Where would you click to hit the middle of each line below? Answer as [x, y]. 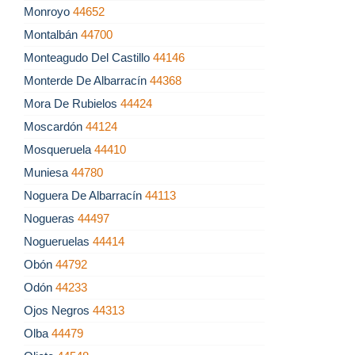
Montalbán [52, 35]
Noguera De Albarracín [84, 196]
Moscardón [55, 127]
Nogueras [51, 219]
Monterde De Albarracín [87, 81]
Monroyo [48, 12]
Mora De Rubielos [72, 104]
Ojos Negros [58, 311]
